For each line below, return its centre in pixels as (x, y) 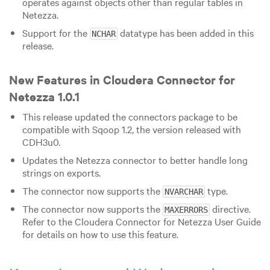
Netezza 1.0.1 (44, 96)
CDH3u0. (41, 141)
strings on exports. (61, 172)
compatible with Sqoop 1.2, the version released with (131, 129)
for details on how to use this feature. (100, 234)
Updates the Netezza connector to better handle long (135, 159)
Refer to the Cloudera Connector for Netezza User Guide (141, 221)
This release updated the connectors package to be (130, 116)
